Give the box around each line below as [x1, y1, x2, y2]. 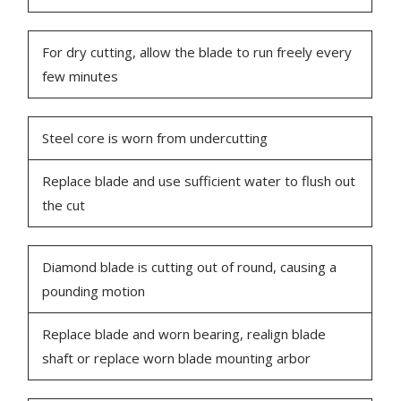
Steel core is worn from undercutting [42, 129, 269, 148]
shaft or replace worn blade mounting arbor [42, 349, 311, 368]
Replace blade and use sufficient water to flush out [42, 172, 356, 191]
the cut [42, 196, 86, 215]
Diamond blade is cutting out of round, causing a [42, 258, 337, 277]
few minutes [42, 67, 119, 86]
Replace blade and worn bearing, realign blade [42, 325, 327, 344]
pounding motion [42, 282, 146, 301]
